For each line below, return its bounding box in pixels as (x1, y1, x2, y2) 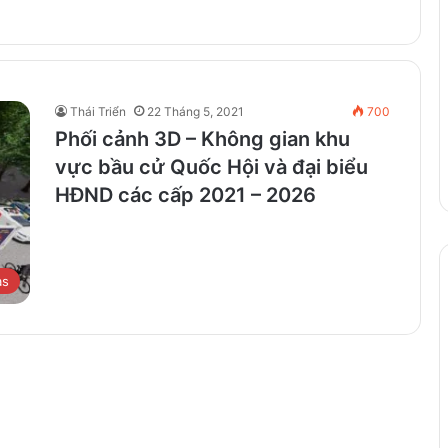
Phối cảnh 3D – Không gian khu (55, 126, 350, 151)
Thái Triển (70, 103, 126, 119)
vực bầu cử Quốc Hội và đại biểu (55, 154, 368, 179)
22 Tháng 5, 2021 (147, 103, 244, 119)
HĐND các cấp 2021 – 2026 (55, 182, 316, 207)
